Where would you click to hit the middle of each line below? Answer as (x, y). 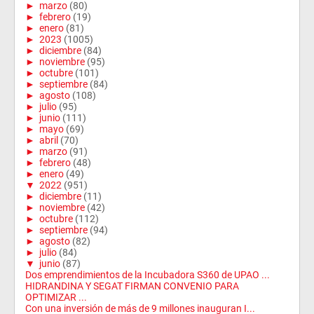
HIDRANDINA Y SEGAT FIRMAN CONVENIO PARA (132, 286)
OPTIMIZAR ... (56, 297)
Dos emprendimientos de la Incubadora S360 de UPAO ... (148, 275)
